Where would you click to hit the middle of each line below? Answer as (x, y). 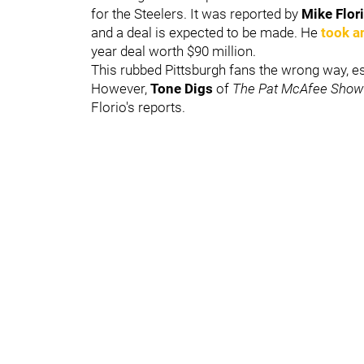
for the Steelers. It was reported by (196, 13)
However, (121, 88)
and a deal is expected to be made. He (206, 32)
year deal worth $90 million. (173, 51)
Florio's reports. (138, 107)
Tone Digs (183, 88)
